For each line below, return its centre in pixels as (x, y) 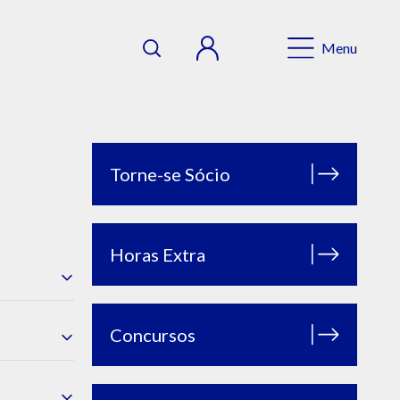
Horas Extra (158, 254)
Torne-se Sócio (170, 174)
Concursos (153, 335)
